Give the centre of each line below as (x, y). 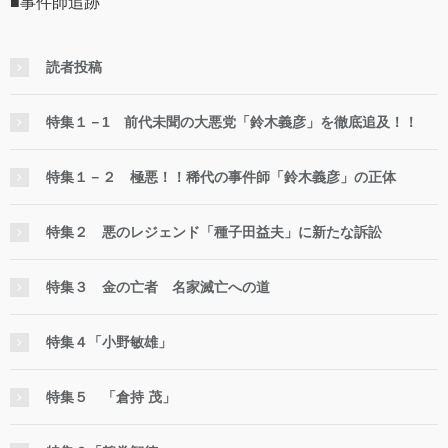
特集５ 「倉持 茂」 (111, 397)
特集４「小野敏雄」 (109, 342)
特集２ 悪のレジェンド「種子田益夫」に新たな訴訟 (214, 232)
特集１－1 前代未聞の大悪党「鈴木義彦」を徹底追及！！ (232, 122)
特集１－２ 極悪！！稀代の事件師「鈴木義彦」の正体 (221, 177)
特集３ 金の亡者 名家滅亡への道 (158, 287)
